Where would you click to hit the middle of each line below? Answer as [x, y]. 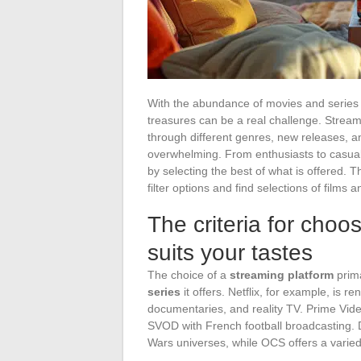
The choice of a [189, 274]
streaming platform [282, 274]
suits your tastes [230, 252]
